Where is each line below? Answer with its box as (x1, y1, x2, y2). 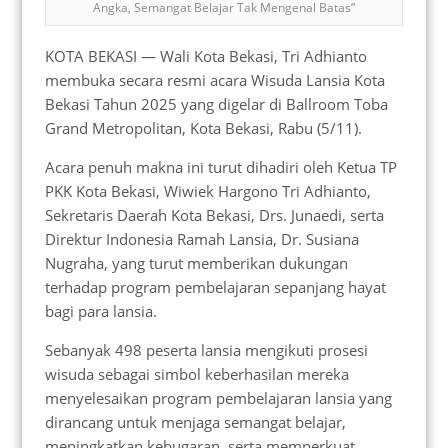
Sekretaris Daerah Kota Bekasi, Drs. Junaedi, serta (44, 204, 384, 225)
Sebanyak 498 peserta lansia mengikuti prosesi (44, 339, 368, 360)
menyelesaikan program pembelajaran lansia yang (44, 387, 392, 408)
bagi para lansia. (44, 300, 157, 321)
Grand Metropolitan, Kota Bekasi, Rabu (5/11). (44, 117, 362, 138)
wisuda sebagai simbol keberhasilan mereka (44, 363, 349, 384)
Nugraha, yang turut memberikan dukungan (44, 252, 348, 273)
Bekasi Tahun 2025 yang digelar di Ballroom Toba (44, 93, 388, 114)
